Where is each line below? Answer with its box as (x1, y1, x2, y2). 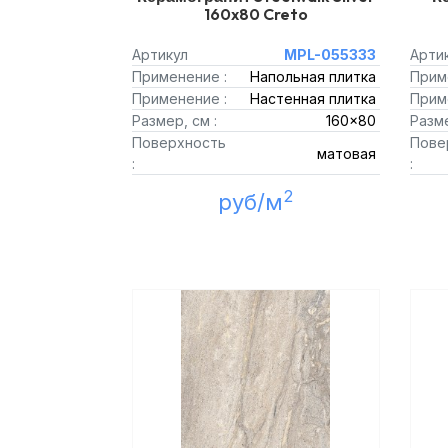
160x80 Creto (203, 4, 308, 24)
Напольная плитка (249, 68, 376, 85)
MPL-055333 (283, 46, 376, 63)
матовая (316, 144, 376, 162)
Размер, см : (132, 112, 217, 129)
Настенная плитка (249, 90, 376, 107)
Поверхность (132, 134, 226, 151)
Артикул (132, 46, 188, 63)
